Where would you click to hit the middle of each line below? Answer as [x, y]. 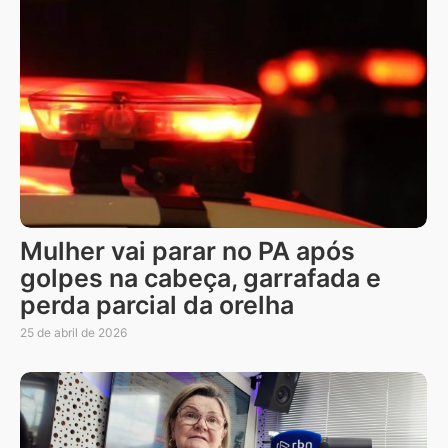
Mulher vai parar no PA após [187, 250]
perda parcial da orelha [157, 304]
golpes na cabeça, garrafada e [200, 277]
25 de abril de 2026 [73, 332]
